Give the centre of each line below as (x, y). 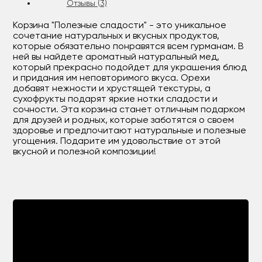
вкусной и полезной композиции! (85, 152)
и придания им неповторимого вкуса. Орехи (112, 78)
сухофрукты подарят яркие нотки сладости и (116, 99)
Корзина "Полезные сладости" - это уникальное (120, 26)
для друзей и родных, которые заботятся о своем (124, 120)
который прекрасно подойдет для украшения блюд (130, 68)
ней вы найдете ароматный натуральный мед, (116, 57)
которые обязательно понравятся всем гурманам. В (129, 47)
